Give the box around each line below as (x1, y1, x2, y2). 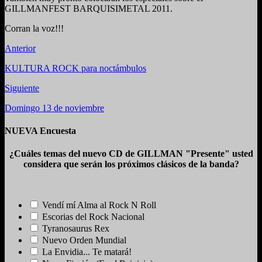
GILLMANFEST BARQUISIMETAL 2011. (5, 3, 173, 13)
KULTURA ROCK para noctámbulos (5, 63, 146, 73)
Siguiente (5, 82, 39, 93)
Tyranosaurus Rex (42, 223, 109, 234)
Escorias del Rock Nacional (42, 212, 144, 222)
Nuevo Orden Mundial (42, 235, 126, 246)
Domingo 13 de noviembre (5, 102, 104, 113)
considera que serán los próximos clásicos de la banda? (23, 159, 239, 170)
